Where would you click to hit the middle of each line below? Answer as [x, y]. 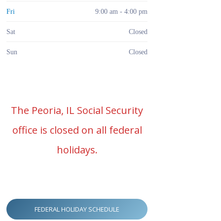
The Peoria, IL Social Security [77, 110]
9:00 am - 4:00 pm [121, 11]
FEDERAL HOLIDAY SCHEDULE [77, 209]
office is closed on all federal [77, 130]
